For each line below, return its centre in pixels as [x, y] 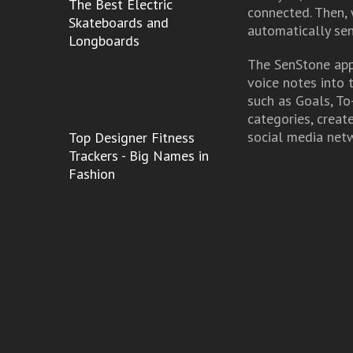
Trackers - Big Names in [138, 156]
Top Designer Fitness [131, 137]
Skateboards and [118, 22]
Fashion [91, 174]
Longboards [104, 41]
